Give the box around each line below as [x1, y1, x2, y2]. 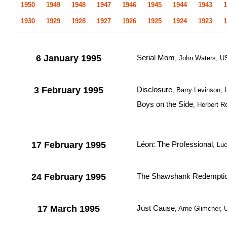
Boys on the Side [137, 100, 193, 108]
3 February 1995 [33, 85, 103, 95]
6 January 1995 [35, 53, 101, 63]
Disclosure [137, 85, 172, 94]
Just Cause [137, 204, 175, 212]
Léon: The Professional [137, 140, 213, 148]
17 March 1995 [37, 204, 100, 214]
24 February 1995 [31, 172, 106, 182]
